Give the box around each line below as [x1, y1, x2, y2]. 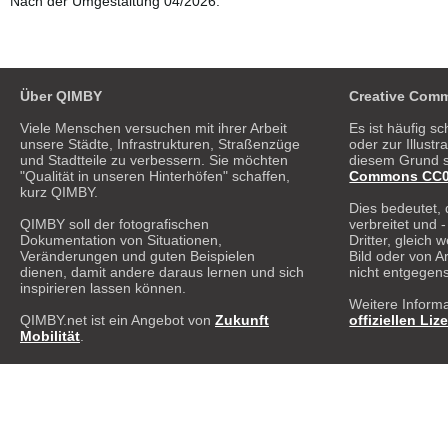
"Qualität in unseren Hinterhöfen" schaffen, [20, 167, 290, 184]
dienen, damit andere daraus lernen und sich [20, 263, 304, 280]
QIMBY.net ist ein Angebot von [20, 311, 215, 328]
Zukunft [215, 311, 269, 328]
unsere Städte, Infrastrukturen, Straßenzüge [20, 135, 300, 152]
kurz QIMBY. [20, 183, 98, 200]
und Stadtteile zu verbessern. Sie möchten [20, 151, 288, 168]
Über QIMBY [20, 87, 102, 104]
